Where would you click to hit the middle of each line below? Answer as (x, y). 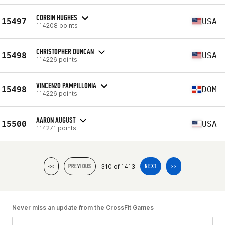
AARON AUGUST (56, 120)
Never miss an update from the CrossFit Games (83, 208)
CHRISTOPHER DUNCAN (65, 51)
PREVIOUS (80, 166)
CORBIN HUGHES (57, 17)
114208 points (57, 25)
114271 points (56, 128)
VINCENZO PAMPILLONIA (66, 85)
